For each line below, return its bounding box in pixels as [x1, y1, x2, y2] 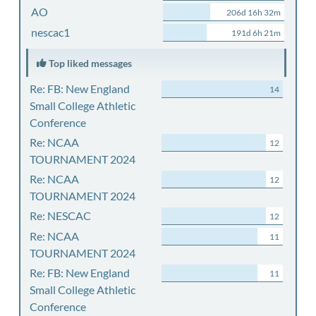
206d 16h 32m [226, 7, 281, 18]
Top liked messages [46, 57, 132, 69]
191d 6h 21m [231, 28, 281, 38]
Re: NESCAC [29, 209, 91, 222]
